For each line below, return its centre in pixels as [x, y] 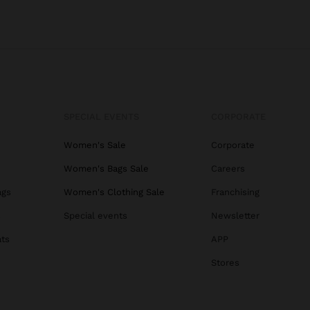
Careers [228, 168]
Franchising [235, 192]
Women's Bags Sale [106, 168]
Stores [225, 262]
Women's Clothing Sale [114, 192]
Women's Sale [95, 145]
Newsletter [235, 215]
